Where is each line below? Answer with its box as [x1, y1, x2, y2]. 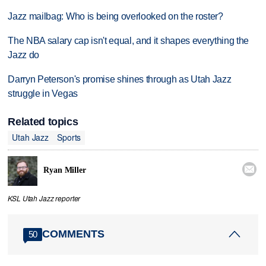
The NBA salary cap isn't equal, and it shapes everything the [8, 35, 249, 46]
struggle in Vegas [8, 88, 78, 99]
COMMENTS [42, 228, 105, 240]
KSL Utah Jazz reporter [8, 193, 81, 203]
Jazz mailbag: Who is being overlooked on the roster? [8, 11, 223, 21]
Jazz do [8, 49, 40, 60]
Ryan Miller [43, 166, 86, 175]
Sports [57, 131, 81, 144]
